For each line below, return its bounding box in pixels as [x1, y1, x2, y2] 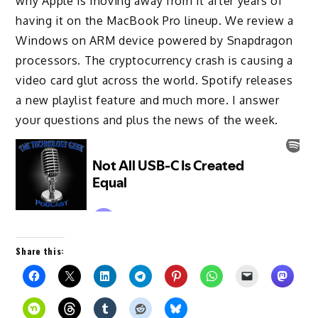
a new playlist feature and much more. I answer [16, 93, 280, 108]
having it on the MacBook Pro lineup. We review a [16, 13, 295, 28]
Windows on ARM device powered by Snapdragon [16, 33, 293, 48]
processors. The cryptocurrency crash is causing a [16, 53, 293, 68]
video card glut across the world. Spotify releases [16, 73, 293, 88]
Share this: [16, 244, 65, 257]
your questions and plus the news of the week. [16, 113, 278, 128]
